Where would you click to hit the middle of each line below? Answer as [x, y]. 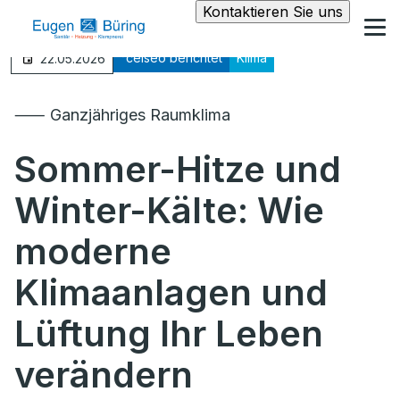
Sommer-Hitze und [178, 169]
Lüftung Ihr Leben [169, 333]
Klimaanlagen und [171, 292]
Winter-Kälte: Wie [169, 210]
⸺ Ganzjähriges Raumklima [122, 115]
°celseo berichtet [171, 58]
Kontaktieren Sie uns [273, 12]
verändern [104, 375]
